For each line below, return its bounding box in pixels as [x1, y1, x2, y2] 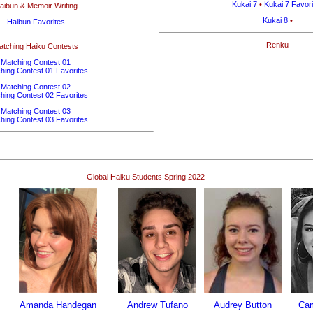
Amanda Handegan [20, 300, 96, 310]
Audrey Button [214, 300, 272, 310]
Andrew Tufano [126, 300, 188, 310]
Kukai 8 [262, 16, 288, 24]
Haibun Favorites [6, 17, 65, 26]
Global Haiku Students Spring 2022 [87, 173, 205, 181]
